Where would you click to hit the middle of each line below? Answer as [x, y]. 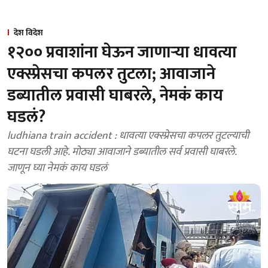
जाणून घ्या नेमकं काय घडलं [57, 168]
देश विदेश [28, 33]
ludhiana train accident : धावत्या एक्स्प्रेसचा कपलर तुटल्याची [128, 136]
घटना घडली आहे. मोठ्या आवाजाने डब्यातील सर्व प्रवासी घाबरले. [122, 152]
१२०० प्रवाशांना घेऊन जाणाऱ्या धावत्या [122, 52]
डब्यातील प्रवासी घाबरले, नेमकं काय [115, 95]
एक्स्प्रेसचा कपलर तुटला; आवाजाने [111, 74]
